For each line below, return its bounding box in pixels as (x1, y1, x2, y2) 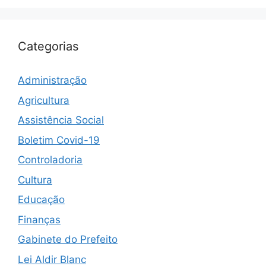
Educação (18, 194, 65, 206)
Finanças (18, 213, 61, 226)
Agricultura (18, 94, 69, 106)
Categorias (18, 39, 78, 54)
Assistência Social (18, 114, 104, 126)
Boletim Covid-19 (18, 134, 100, 146)
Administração (18, 74, 87, 87)
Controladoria (18, 154, 83, 166)
